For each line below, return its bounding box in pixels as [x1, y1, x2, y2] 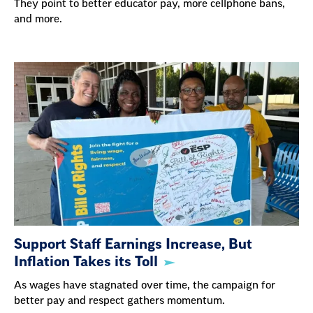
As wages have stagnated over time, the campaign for [14, 280, 275, 291]
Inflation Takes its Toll [14, 255, 158, 270]
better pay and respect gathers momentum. [14, 296, 225, 307]
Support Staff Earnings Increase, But [14, 238, 252, 252]
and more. [14, 13, 62, 24]
